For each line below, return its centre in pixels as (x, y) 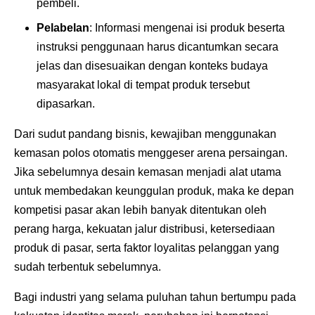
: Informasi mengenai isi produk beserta (187, 27)
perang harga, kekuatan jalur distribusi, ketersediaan (144, 229)
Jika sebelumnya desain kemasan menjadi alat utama (148, 172)
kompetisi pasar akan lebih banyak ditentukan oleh (140, 210)
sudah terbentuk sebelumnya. (89, 266)
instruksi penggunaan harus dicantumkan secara (157, 46)
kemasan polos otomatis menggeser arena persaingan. (151, 153)
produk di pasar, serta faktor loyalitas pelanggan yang (147, 247)
